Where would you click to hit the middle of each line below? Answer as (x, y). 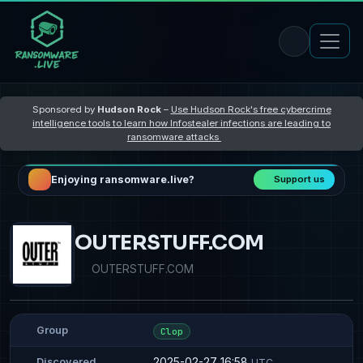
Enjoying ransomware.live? (122, 180)
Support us (300, 179)
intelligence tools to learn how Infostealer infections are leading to (181, 123)
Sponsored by (64, 109)
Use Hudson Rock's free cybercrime (251, 109)
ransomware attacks (174, 137)
